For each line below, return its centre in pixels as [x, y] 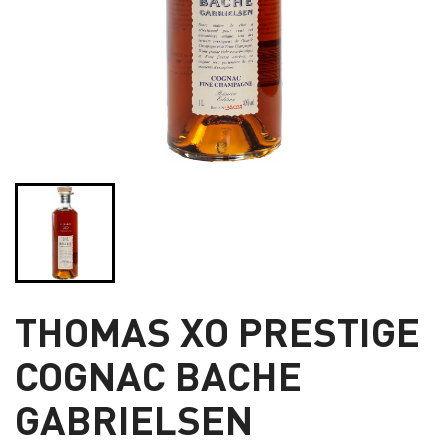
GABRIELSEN [134, 418]
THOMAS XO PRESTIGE [217, 330]
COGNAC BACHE [158, 374]
